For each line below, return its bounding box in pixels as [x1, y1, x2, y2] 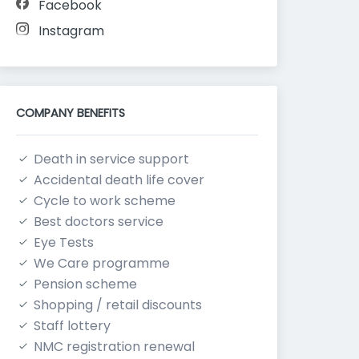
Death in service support [34, 150, 189, 168]
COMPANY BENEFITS [16, 105, 125, 121]
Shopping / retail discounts [34, 296, 202, 314]
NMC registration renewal [34, 337, 195, 356]
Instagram [38, 22, 104, 40]
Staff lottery [34, 317, 111, 335]
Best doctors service [34, 212, 163, 231]
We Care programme [34, 254, 170, 272]
